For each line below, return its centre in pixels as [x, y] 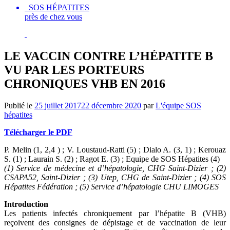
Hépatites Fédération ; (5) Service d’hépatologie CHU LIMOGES [111, 186]
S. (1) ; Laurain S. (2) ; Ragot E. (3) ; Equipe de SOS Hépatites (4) [112, 159]
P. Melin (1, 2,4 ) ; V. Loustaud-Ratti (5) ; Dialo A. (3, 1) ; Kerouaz [115, 149]
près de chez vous [53, 17]
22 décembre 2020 [111, 105]
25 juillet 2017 [58, 105]
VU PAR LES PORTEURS [74, 70]
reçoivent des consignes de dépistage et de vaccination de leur [115, 222]
